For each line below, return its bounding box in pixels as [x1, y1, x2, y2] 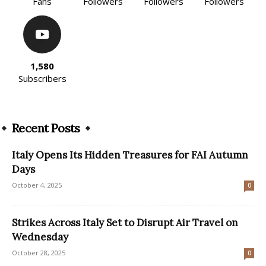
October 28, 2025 [12, 248, 65, 257]
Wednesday [12, 230, 68, 243]
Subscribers [18, 72, 66, 84]
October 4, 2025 [12, 180, 62, 189]
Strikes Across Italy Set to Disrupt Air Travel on [12, 216, 238, 229]
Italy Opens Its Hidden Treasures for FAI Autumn [12, 148, 248, 161]
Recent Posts [12, 120, 80, 135]
